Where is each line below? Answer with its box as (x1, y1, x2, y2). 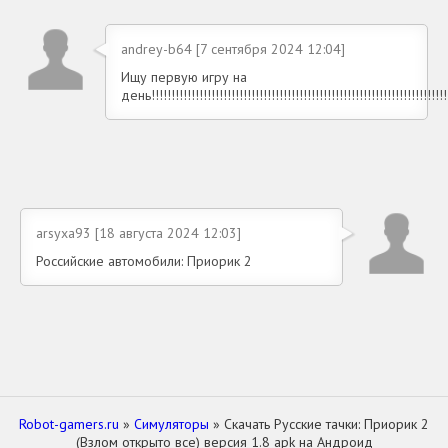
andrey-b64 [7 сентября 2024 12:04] (121, 40, 345, 59)
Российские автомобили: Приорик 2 (36, 252, 252, 271)
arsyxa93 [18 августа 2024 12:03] (36, 224, 241, 243)
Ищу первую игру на (121, 68, 247, 87)
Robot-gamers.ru (19, 415, 119, 434)
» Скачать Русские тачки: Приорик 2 (209, 415, 429, 434)
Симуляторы (134, 415, 209, 434)
